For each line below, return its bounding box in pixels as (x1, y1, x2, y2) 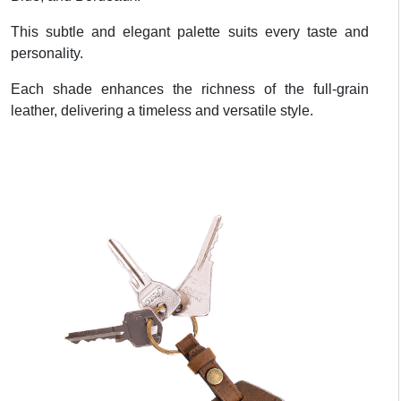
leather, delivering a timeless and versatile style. (11, 103, 314, 119)
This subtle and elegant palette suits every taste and (11, 24, 369, 40)
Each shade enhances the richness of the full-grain (11, 81, 369, 98)
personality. (11, 46, 84, 62)
